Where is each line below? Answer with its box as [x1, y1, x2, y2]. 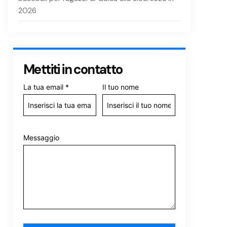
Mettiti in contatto [23, 61, 123, 78]
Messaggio [23, 133, 59, 142]
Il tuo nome [102, 83, 139, 91]
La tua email [23, 83, 63, 91]
